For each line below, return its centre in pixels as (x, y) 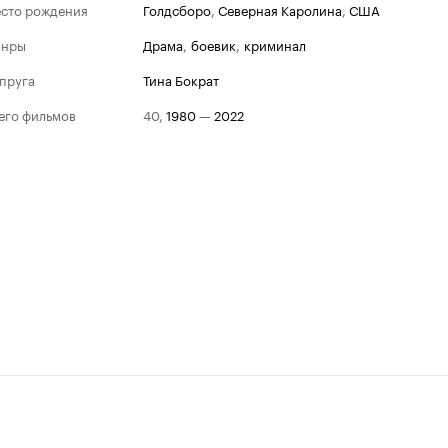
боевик (213, 44)
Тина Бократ (181, 79)
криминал (275, 44)
